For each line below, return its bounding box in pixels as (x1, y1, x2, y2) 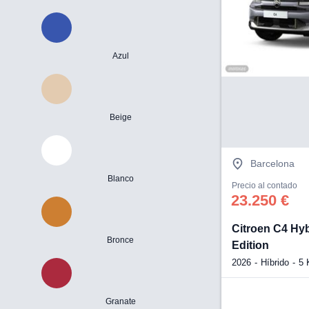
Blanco (107, 174, 134, 184)
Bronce (107, 235, 134, 246)
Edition (232, 239, 270, 251)
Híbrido (261, 257, 290, 268)
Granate (105, 297, 136, 307)
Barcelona (250, 158, 295, 170)
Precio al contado (232, 180, 298, 190)
